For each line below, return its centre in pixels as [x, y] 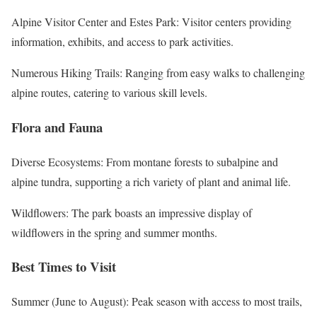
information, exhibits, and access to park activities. [122, 42]
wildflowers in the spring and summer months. [114, 232]
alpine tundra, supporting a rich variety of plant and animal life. [151, 181]
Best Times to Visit [64, 267]
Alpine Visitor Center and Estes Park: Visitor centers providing [151, 22]
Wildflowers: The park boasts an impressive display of [132, 212]
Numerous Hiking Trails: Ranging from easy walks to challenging [158, 73]
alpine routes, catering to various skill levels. [109, 93]
